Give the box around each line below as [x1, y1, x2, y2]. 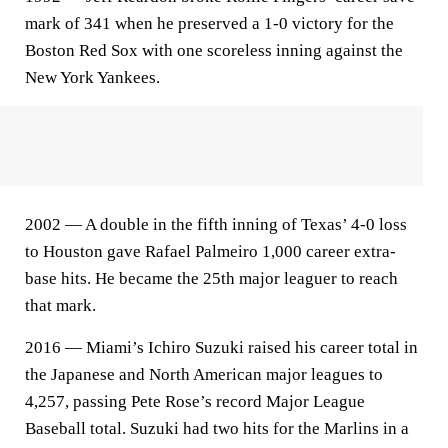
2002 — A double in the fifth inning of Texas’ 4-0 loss [25, 215, 407, 234]
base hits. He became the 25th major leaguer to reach [25, 269, 398, 288]
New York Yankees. [25, 68, 160, 87]
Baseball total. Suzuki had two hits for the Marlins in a [25, 419, 409, 438]
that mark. [25, 296, 96, 315]
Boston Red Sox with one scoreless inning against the [25, 41, 403, 60]
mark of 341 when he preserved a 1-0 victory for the [25, 14, 394, 33]
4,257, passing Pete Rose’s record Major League [25, 392, 365, 411]
